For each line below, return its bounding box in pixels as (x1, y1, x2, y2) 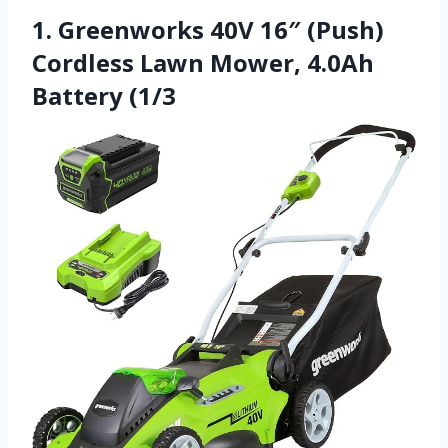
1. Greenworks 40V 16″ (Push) (32, 13, 384, 47)
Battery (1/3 (32, 79, 176, 113)
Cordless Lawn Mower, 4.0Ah (32, 46, 374, 80)
